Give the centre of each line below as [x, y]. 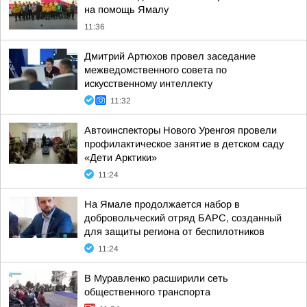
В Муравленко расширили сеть [156, 278]
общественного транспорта [147, 292]
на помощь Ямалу [126, 10]
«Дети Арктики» [121, 158]
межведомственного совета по [156, 70]
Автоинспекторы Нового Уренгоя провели [181, 130]
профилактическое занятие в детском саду [184, 144]
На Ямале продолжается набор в [162, 204]
